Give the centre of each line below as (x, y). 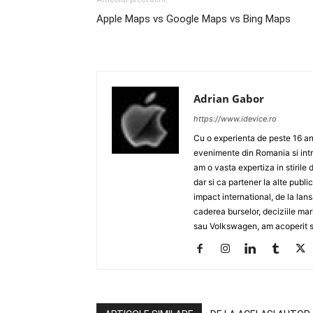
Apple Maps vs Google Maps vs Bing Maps (194, 19)
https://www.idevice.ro (235, 119)
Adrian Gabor (229, 99)
